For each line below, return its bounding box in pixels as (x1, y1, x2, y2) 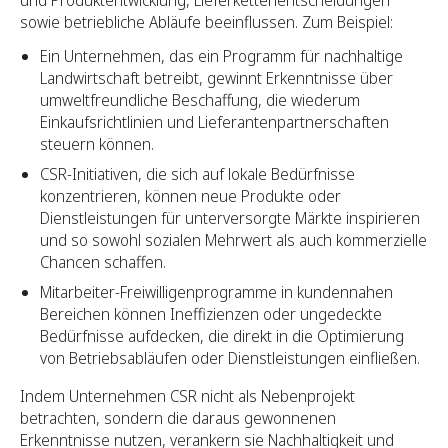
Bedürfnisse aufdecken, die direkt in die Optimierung (40, 325, 404, 348)
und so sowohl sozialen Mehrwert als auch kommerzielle (40, 229, 427, 252)
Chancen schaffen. (40, 251, 166, 274)
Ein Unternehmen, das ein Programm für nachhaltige (40, 45, 403, 68)
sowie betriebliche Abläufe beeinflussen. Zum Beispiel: (20, 11, 393, 34)
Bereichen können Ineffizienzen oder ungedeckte (40, 303, 382, 326)
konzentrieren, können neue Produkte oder (40, 185, 341, 208)
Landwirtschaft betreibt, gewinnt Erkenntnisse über (40, 67, 393, 90)
